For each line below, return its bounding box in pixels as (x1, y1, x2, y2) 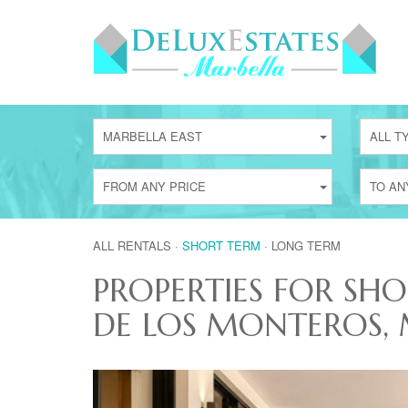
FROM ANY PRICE (103, 178, 206, 195)
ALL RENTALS (93, 237, 171, 254)
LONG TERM (271, 237, 341, 254)
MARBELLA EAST (103, 127, 202, 145)
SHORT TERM (182, 237, 260, 254)
